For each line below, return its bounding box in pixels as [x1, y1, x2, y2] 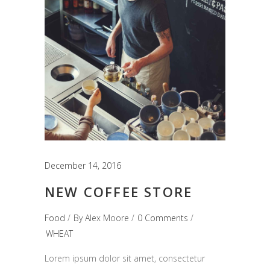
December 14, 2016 [45, 160, 121, 172]
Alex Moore [85, 212, 129, 224]
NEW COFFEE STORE [45, 183, 193, 201]
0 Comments [137, 212, 188, 224]
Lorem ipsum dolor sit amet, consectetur [45, 253, 205, 265]
